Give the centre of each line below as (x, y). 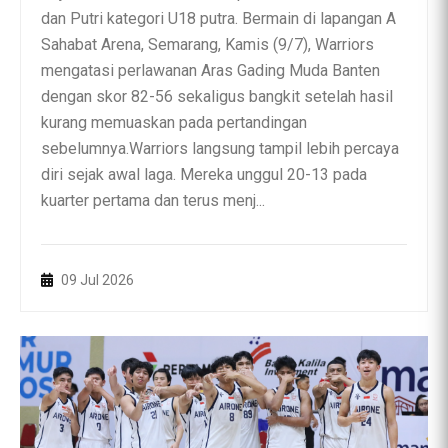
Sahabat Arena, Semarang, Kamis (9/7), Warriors (207, 44)
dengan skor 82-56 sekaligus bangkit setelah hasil (217, 96)
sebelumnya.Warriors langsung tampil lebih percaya (220, 148)
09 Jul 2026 (96, 280)
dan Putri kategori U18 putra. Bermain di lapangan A (218, 18)
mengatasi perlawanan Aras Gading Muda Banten (210, 70)
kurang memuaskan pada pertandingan (174, 122)
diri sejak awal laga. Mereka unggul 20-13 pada (204, 174)
